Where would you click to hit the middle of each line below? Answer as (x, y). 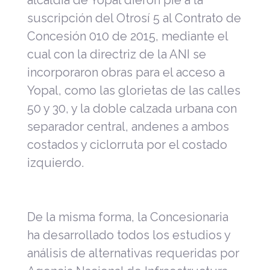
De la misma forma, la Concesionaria (128, 217)
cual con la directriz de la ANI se (117, 54)
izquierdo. (55, 162)
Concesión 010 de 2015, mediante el (127, 36)
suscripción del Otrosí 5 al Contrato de (134, 18)
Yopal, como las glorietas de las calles (134, 90)
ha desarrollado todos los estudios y (129, 235)
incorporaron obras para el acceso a (126, 72)
